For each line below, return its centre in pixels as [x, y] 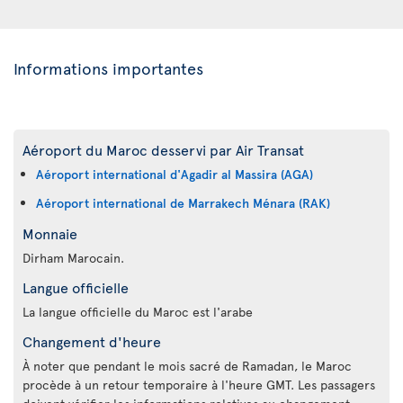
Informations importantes [108, 67]
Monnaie [50, 233]
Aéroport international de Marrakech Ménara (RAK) [183, 202]
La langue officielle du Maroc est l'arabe [138, 311]
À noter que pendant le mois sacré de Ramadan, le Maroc [187, 365]
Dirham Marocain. [73, 257]
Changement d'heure [92, 340]
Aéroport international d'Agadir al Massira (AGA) [175, 174]
